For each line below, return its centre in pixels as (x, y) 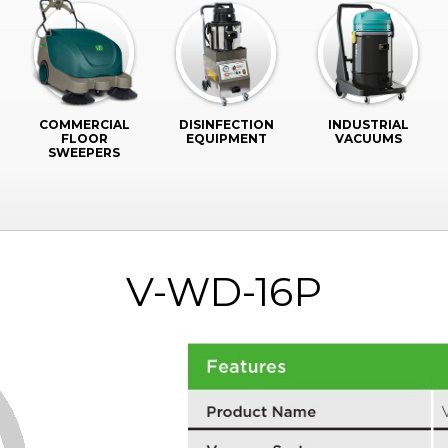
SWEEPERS (84, 152)
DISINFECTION (226, 124)
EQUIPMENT (226, 138)
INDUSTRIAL (368, 124)
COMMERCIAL (84, 124)
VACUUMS (368, 138)
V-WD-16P (224, 291)
